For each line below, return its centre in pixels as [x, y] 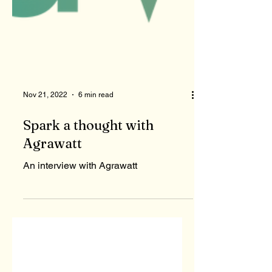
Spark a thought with [88, 147]
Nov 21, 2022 [45, 117]
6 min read [96, 117]
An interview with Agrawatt [80, 187]
